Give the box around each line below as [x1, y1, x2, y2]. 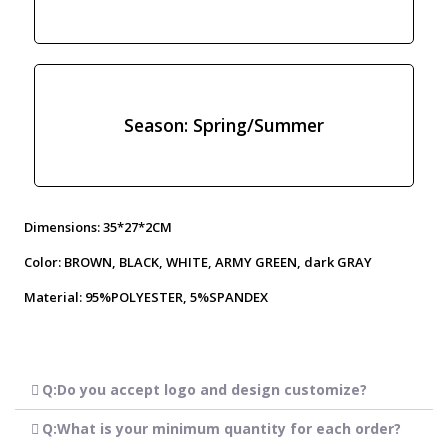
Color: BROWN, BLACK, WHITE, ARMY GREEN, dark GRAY [23, 252, 372, 271]
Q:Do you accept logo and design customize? [41, 379, 367, 399]
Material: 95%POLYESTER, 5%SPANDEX [23, 287, 268, 306]
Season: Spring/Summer [124, 113, 324, 138]
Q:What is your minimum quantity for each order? [41, 418, 401, 438]
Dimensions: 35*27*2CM [23, 217, 172, 236]
